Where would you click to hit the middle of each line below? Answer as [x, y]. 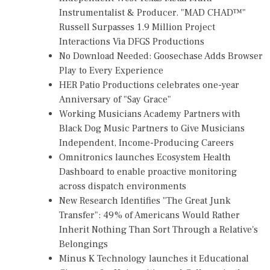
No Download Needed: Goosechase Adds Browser [161, 56]
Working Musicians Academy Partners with [150, 114]
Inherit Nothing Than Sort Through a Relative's [159, 229]
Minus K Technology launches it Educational [154, 258]
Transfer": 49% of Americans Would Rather [149, 215]
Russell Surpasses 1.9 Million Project [137, 27]
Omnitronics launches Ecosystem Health [145, 157]
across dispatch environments [123, 186]
